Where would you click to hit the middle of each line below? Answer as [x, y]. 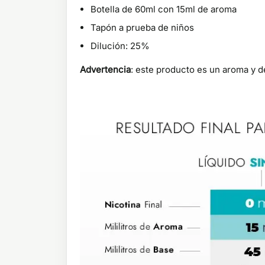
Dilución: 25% [120, 46]
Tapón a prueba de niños [142, 28]
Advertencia [105, 70]
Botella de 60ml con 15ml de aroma [164, 9]
